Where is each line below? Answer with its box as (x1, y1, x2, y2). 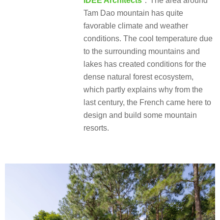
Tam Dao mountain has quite (83, 9, 183, 18)
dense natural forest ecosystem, (83, 73, 193, 82)
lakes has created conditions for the (83, 60, 206, 69)
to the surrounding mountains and (83, 47, 200, 56)
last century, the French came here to (83, 98, 211, 107)
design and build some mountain (83, 111, 197, 120)
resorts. (83, 124, 109, 133)
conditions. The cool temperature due (83, 34, 213, 43)
